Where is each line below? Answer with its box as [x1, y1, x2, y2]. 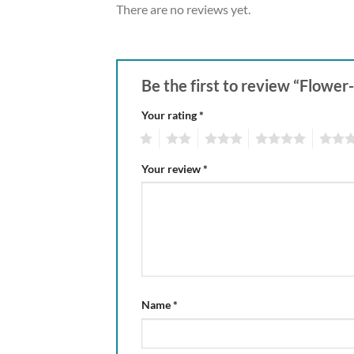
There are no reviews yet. [116, 2, 250, 17]
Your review [141, 161, 203, 175]
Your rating [141, 107, 199, 122]
